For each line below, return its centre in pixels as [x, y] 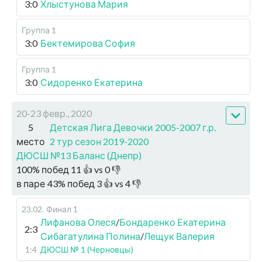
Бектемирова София [88, 43]
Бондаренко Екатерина [173, 222]
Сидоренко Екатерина [92, 82]
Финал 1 [62, 209]
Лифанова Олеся [78, 222]
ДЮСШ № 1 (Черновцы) [87, 250]
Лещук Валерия [179, 236]
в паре [31, 184]
